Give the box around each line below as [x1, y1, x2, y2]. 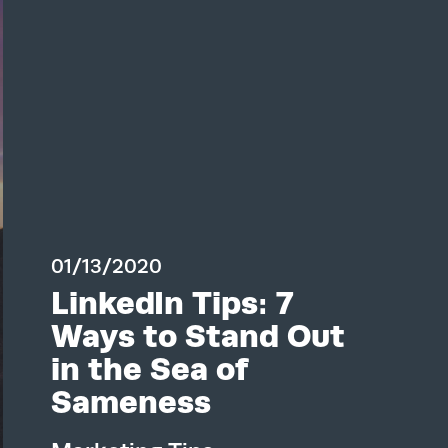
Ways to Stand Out [51, 317, 346, 355]
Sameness [51, 383, 212, 421]
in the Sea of [51, 350, 249, 388]
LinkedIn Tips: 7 [51, 284, 294, 322]
